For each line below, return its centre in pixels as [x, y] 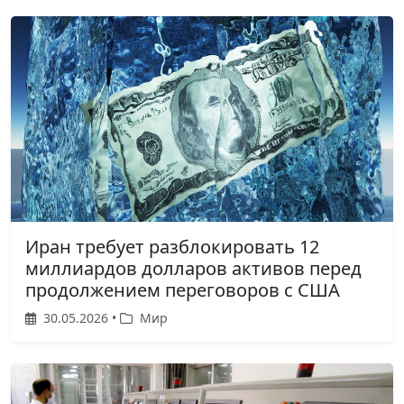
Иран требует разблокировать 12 [172, 246]
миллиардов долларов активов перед [193, 268]
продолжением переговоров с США [183, 289]
